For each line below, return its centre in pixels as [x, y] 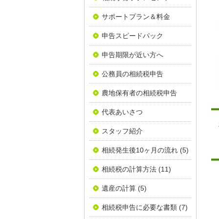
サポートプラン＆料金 [136, 17]
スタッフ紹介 [122, 131]
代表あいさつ [122, 112]
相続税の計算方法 [129, 169]
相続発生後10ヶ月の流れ [140, 150]
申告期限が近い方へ [132, 55]
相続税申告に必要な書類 [139, 207]
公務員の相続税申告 [132, 74]
